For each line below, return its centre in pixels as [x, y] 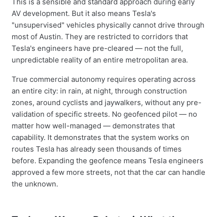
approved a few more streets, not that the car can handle [108, 172]
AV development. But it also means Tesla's [84, 13]
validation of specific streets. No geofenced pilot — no [104, 114]
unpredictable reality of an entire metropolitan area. [100, 60]
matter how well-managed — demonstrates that [93, 126]
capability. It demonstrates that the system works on [101, 137]
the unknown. [35, 184]
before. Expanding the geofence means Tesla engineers [108, 161]
